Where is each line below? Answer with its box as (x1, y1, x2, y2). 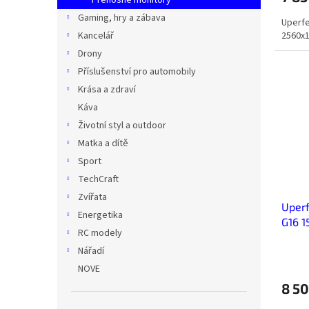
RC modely (78, 226, 122, 240)
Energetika (78, 208, 123, 222)
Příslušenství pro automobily (78, 65, 196, 79)
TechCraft (78, 172, 119, 186)
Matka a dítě (78, 137, 128, 150)
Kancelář (78, 29, 114, 43)
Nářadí (78, 244, 104, 258)
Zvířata (78, 190, 107, 204)
